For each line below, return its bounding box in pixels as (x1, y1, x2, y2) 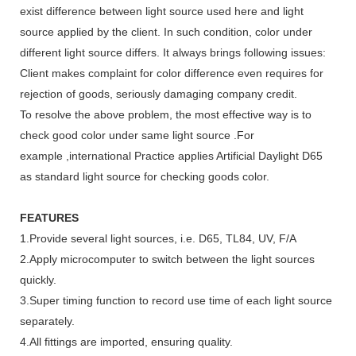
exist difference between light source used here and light (20, 4, 304, 17)
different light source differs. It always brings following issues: (20, 45, 326, 59)
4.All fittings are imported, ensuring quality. (20, 335, 233, 348)
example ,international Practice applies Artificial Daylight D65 (20, 149, 323, 162)
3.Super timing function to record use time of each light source (20, 293, 332, 307)
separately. (20, 314, 75, 327)
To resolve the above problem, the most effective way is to (20, 107, 311, 121)
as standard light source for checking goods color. (20, 169, 269, 183)
